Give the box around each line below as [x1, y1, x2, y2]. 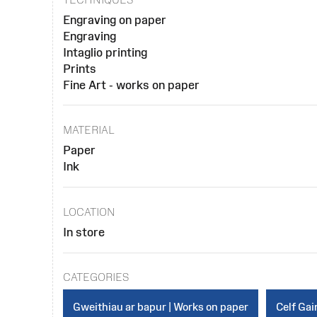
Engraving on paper [62, 13, 166, 26]
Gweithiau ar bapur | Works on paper [72, 301, 248, 313]
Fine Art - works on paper [62, 78, 200, 91]
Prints [62, 62, 96, 75]
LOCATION [62, 205, 115, 218]
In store [62, 225, 105, 238]
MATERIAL [62, 124, 115, 137]
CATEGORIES [62, 271, 129, 284]
